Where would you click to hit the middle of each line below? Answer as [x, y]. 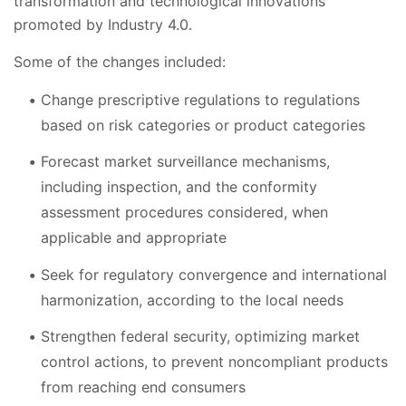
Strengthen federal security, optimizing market [200, 337]
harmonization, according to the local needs [192, 300]
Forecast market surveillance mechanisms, [185, 162]
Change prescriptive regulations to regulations [200, 99]
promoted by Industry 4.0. [103, 24]
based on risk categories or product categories [203, 125]
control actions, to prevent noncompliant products [214, 362]
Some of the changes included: [120, 61]
